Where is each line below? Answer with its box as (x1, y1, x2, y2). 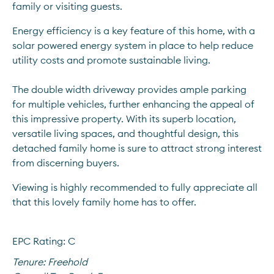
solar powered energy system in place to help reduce (12, 39, 253, 51)
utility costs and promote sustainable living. (12, 54, 213, 66)
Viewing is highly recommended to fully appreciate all (12, 181, 257, 193)
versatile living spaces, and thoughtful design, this (12, 127, 239, 139)
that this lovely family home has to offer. (12, 196, 196, 208)
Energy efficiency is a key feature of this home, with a (12, 24, 255, 37)
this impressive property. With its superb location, (12, 113, 236, 125)
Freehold (48, 256, 87, 268)
